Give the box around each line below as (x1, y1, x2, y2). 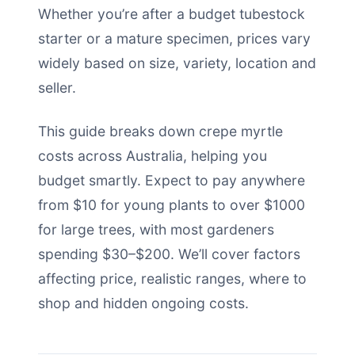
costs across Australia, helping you (38, 147, 267, 164)
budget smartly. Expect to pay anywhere (38, 172, 305, 189)
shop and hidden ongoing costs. (38, 295, 249, 311)
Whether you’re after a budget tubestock (38, 6, 305, 22)
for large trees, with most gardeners (38, 221, 274, 238)
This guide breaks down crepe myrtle (38, 123, 283, 139)
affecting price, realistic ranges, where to (38, 270, 307, 287)
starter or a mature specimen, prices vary (38, 30, 311, 47)
